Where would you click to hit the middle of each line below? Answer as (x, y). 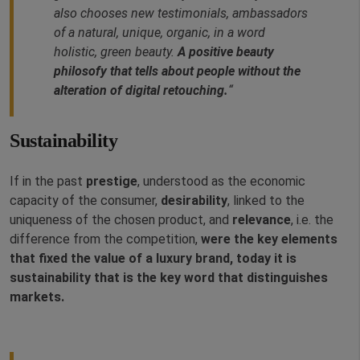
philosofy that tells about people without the (177, 72)
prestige (112, 182)
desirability (194, 201)
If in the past (48, 182)
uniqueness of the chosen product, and (121, 220)
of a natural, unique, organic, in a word (160, 33)
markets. (39, 297)
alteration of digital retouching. (141, 91)
